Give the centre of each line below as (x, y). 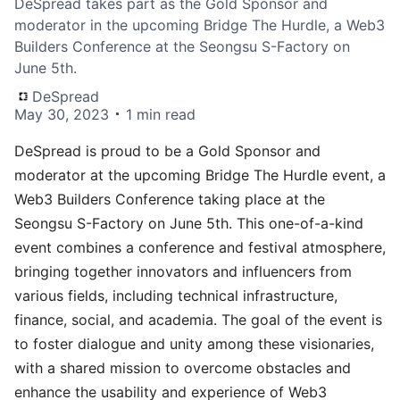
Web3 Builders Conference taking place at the (170, 199)
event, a (357, 175)
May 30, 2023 (62, 114)
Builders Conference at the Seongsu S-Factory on (182, 46)
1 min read (161, 114)
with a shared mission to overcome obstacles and (183, 367)
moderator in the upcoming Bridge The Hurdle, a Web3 (200, 25)
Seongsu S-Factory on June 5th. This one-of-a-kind (189, 223)
